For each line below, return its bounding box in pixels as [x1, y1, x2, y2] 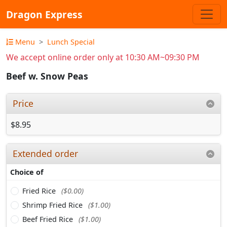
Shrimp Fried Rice [22, 200, 85, 210]
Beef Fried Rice [22, 214, 75, 224]
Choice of [10, 167, 44, 177]
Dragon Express [6, 7, 83, 21]
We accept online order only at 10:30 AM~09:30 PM [6, 52, 200, 63]
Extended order [13, 147, 79, 160]
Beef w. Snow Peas [6, 70, 88, 83]
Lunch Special [47, 37, 95, 47]
